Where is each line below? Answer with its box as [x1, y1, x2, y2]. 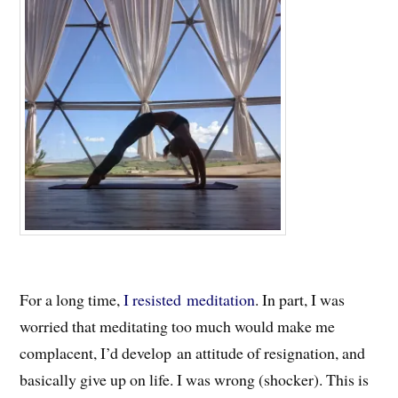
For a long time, [20, 288, 124, 310]
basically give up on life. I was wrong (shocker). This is [20, 368, 370, 390]
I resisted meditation [123, 288, 256, 310]
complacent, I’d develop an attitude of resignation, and [20, 341, 366, 363]
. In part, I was [255, 288, 346, 310]
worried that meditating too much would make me [20, 314, 336, 337]
